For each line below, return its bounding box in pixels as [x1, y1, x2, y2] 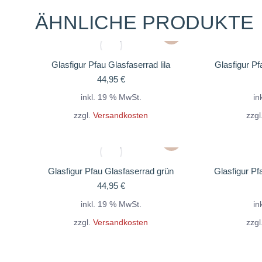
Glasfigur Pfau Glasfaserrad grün [48, 166, 174, 177]
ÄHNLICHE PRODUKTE [35, 11, 254, 33]
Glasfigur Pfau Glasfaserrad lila [51, 60, 170, 70]
